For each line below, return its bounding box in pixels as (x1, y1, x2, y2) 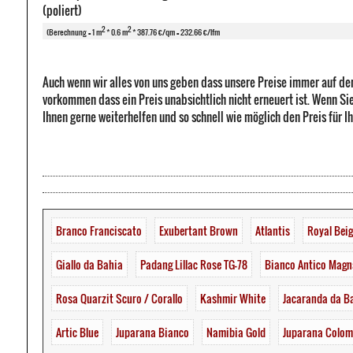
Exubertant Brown (159, 222, 238, 240)
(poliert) (43, 2, 82, 20)
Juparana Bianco (116, 324, 189, 341)
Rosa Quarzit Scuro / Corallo (56, 290, 183, 307)
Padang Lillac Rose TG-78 (140, 256, 247, 273)
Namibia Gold (206, 324, 266, 341)
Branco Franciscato (56, 222, 142, 240)
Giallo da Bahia (56, 256, 123, 273)
